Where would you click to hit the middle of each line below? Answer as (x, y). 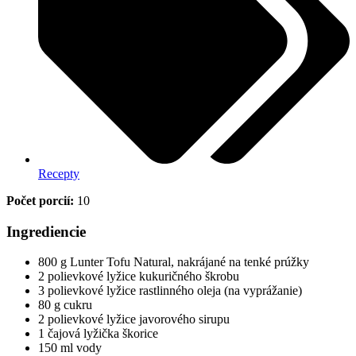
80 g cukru (65, 305)
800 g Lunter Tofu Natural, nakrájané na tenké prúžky (174, 262)
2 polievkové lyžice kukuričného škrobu (139, 277)
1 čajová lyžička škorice (98, 334)
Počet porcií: (40, 201)
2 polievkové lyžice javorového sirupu (134, 319)
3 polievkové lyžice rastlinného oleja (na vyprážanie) (170, 291)
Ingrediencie (46, 231)
